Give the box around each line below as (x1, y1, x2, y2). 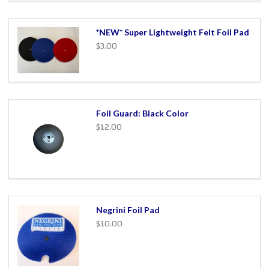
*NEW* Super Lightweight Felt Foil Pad (95, 26, 249, 37)
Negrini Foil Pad (95, 204, 160, 215)
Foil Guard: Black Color (95, 107, 189, 118)
